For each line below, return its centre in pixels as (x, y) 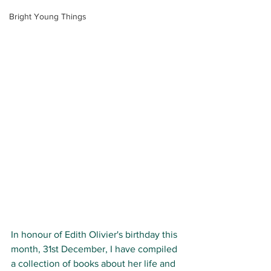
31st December (74, 249)
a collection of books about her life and (94, 264)
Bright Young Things (48, 16)
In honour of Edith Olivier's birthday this (95, 235)
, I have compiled (142, 249)
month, (27, 249)
